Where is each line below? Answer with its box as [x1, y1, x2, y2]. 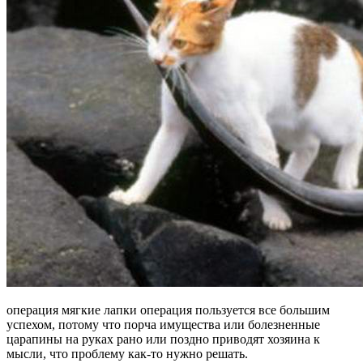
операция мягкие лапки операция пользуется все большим [6, 303, 330, 318]
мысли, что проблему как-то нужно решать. [6, 347, 248, 361]
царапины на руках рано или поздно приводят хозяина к [6, 332, 320, 347]
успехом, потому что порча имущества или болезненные [6, 318, 320, 332]
